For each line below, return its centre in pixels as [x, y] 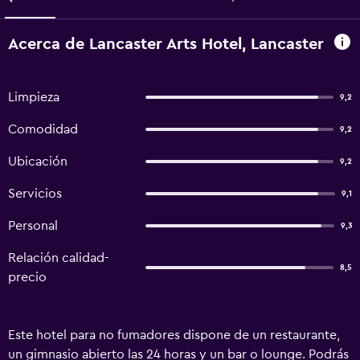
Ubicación [38, 162]
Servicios [35, 194]
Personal [33, 226]
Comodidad [43, 129]
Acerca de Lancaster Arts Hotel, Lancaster [166, 44]
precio [27, 277]
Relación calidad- [59, 258]
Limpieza [34, 97]
